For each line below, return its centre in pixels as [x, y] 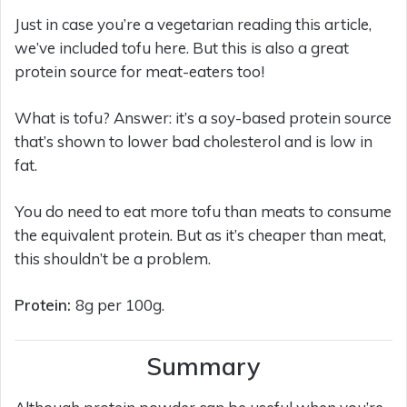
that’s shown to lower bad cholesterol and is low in [194, 142]
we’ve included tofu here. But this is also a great [182, 48]
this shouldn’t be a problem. [113, 259]
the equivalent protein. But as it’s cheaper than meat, [200, 235]
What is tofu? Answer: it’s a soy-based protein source [203, 118]
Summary [203, 367]
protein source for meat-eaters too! [139, 72]
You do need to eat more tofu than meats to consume [203, 212]
